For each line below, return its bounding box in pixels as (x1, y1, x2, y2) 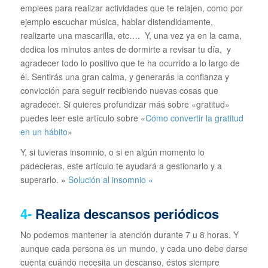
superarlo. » (20, 173, 68, 186)
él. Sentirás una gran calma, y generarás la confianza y (20, 70, 229, 83)
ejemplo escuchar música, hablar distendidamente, (20, 15, 213, 28)
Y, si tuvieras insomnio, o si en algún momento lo (20, 146, 205, 159)
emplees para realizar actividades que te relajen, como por (20, 1, 243, 14)
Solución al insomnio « (68, 173, 153, 186)
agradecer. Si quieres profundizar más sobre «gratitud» (20, 98, 230, 110)
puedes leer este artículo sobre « (20, 111, 145, 124)
